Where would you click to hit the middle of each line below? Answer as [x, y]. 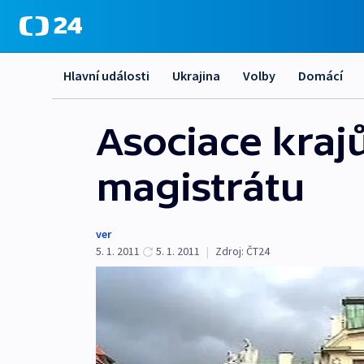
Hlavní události [106, 76]
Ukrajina [196, 76]
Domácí [321, 76]
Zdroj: [230, 251]
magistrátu [200, 187]
